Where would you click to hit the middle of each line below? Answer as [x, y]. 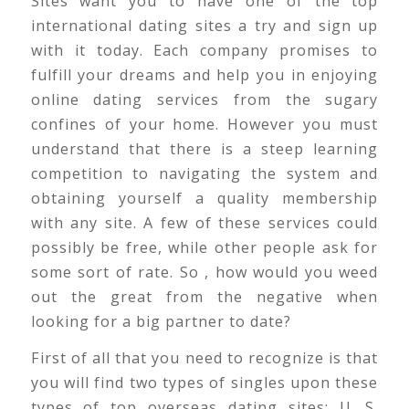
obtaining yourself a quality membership [204, 198]
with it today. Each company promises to [204, 50]
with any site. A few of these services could [204, 222]
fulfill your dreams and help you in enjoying [204, 74]
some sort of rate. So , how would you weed [204, 272]
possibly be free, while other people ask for [204, 247]
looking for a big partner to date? [161, 321]
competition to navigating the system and [204, 173]
